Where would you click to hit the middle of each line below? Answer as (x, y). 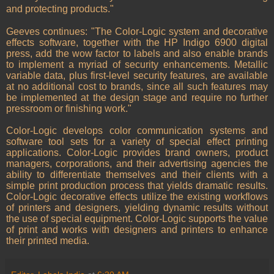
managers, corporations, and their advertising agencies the (137, 164)
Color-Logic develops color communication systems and (137, 131)
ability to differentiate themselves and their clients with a (137, 175)
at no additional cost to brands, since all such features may (137, 87)
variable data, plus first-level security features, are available (137, 76)
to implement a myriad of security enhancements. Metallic (137, 65)
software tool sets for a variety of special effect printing (137, 142)
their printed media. (48, 241)
